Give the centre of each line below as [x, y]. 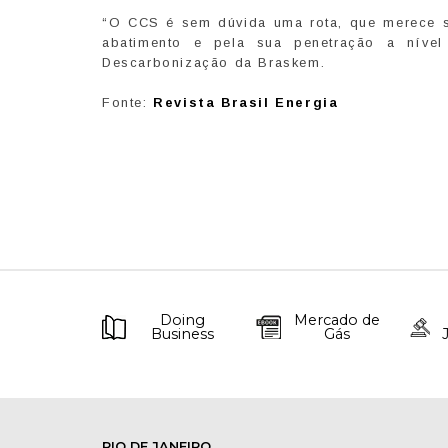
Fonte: [128, 103]
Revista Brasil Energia [246, 103]
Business [182, 334]
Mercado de [336, 320]
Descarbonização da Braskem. [214, 63]
